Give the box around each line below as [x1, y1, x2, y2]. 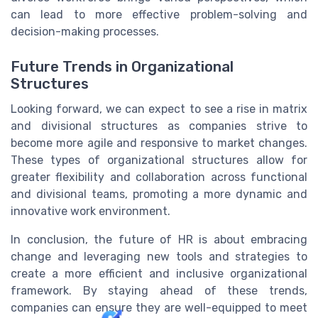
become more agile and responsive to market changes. [11, 136, 307, 150]
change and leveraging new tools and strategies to [11, 249, 307, 263]
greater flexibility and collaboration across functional [11, 170, 307, 184]
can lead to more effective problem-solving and [11, 8, 307, 22]
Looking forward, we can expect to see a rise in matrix [11, 102, 307, 116]
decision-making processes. [11, 25, 159, 39]
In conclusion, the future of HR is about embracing [11, 232, 307, 246]
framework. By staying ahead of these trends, [11, 283, 307, 297]
